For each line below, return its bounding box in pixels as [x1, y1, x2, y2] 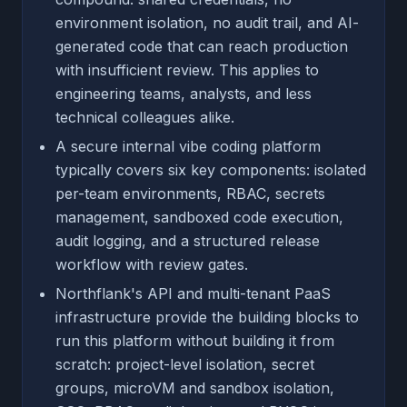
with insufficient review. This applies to [55, 60, 319, 79]
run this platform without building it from [55, 331, 334, 350]
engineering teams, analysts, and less [55, 84, 312, 103]
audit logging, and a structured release [55, 231, 320, 250]
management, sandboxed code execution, [55, 207, 343, 226]
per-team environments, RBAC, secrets [55, 184, 325, 203]
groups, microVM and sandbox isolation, [55, 378, 334, 397]
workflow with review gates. [55, 254, 248, 273]
